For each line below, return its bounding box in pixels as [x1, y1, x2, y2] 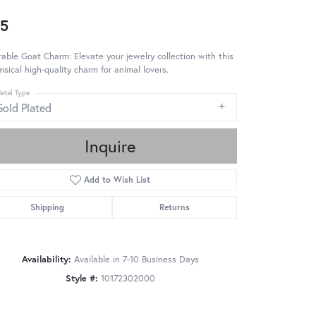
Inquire [85, 135, 135, 158]
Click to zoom [162, 296, 214, 308]
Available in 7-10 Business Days [73, 253, 199, 266]
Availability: [21, 253, 71, 266]
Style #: [65, 272, 98, 285]
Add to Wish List [84, 174, 151, 186]
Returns [159, 202, 190, 213]
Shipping [30, 202, 65, 213]
